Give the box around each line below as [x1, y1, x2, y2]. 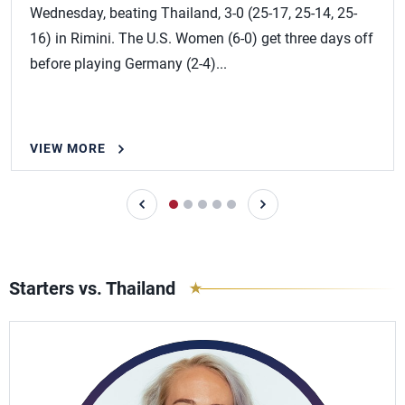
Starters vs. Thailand [9, 278, 175, 299]
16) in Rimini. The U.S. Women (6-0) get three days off [30, 30, 373, 47]
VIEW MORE [30, 141, 106, 155]
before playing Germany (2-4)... [30, 55, 227, 72]
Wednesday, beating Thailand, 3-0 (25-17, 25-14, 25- [30, 5, 357, 22]
